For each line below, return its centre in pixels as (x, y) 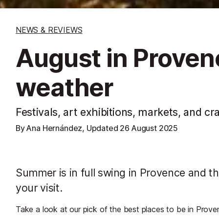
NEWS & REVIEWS (49, 30)
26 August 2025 (149, 128)
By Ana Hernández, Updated (68, 128)
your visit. (39, 187)
